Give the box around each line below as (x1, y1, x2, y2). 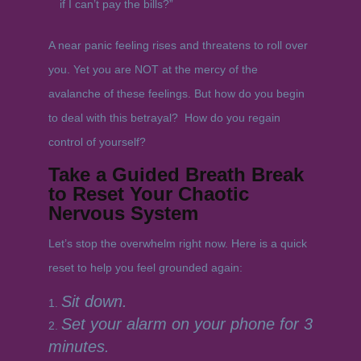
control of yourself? (48, 135, 146, 148)
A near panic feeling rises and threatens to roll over (48, 39, 308, 52)
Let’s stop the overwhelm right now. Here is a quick (48, 237, 307, 250)
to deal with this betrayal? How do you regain (48, 111, 280, 124)
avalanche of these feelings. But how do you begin (48, 87, 305, 100)
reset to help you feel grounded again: (48, 261, 243, 274)
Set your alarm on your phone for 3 (60, 315, 313, 333)
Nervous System (48, 202, 198, 224)
